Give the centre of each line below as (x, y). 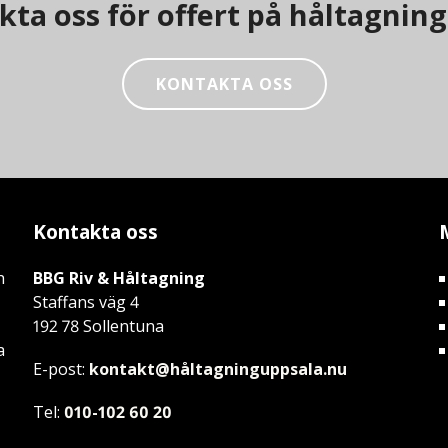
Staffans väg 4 (86, 301)
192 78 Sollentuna (99, 325)
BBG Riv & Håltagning (119, 277)
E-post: (61, 368)
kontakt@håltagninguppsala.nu (218, 368)
